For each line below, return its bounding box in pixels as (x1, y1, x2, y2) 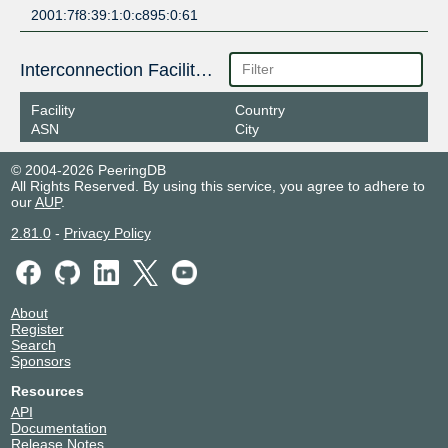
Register (10, 320, 64, 337)
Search (10, 336, 56, 353)
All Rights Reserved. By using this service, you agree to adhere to (10, 178, 425, 195)
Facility (30, 102, 75, 119)
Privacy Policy (63, 225, 151, 242)
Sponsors (10, 352, 71, 369)
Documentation (10, 419, 107, 436)
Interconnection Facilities (194, 59, 213, 80)
